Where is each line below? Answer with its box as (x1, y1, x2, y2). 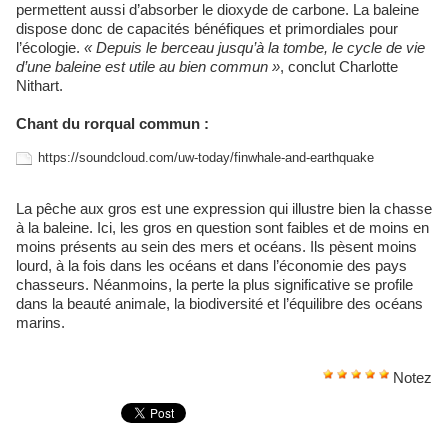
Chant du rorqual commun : (16, 114, 209, 132)
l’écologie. (16, 38, 84, 56)
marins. (16, 313, 65, 331)
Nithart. (16, 76, 67, 94)
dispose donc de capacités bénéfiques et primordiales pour (16, 19, 398, 37)
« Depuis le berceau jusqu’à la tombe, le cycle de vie (84, 38, 425, 56)
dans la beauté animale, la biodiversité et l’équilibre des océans (16, 294, 423, 312)
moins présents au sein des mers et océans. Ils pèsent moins (16, 237, 417, 255)
